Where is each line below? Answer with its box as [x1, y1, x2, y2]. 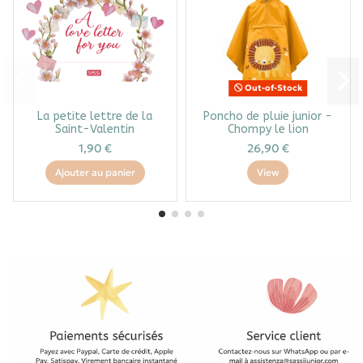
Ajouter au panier [54, 166, 135, 179]
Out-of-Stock [242, 83, 302, 94]
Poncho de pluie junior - [203, 109, 333, 124]
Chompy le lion [227, 122, 309, 137]
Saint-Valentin [55, 122, 135, 137]
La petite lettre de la [37, 109, 153, 124]
